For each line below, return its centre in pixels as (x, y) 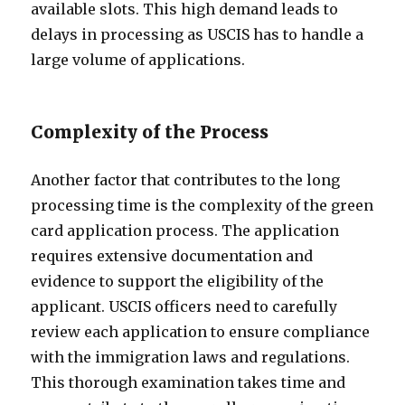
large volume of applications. (138, 60)
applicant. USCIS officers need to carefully (184, 306)
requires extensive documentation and (172, 256)
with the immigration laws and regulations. (191, 357)
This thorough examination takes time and (188, 382)
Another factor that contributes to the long (186, 180)
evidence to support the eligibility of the (178, 281)
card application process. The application (185, 231)
